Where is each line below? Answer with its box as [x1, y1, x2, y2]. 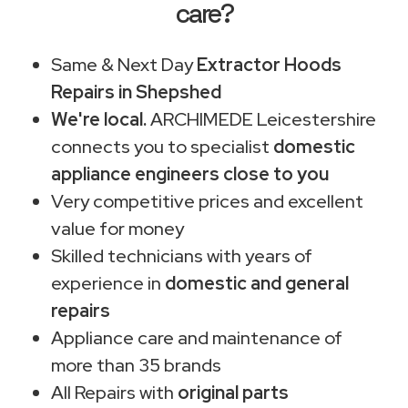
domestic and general [165, 270, 349, 295]
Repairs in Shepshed [51, 79, 221, 104]
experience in [51, 270, 165, 295]
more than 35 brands [51, 352, 221, 377]
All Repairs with [51, 380, 178, 404]
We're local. [51, 107, 147, 131]
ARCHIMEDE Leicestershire [147, 107, 376, 131]
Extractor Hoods [197, 52, 342, 76]
